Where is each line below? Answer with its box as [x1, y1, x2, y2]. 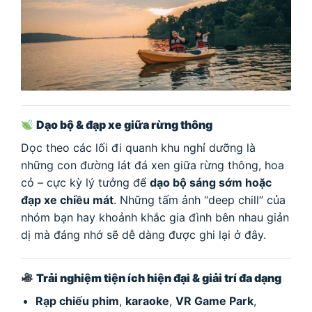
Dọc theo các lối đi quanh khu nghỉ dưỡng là [21, 141, 256, 155]
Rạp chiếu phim [35, 293, 119, 308]
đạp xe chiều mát [21, 193, 114, 207]
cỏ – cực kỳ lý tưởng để [21, 175, 150, 189]
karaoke [125, 293, 169, 308]
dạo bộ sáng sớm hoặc [150, 175, 272, 189]
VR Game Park [175, 293, 253, 308]
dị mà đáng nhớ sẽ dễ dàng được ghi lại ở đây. [21, 228, 266, 242]
